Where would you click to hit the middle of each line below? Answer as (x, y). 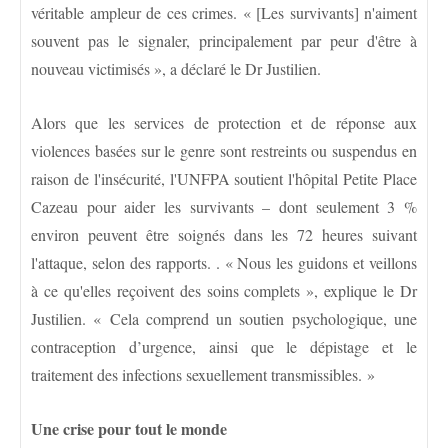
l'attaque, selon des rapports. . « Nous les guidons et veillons (224, 262)
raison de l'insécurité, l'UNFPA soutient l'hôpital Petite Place (224, 178)
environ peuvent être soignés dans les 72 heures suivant (224, 234)
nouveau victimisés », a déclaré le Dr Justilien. (176, 68)
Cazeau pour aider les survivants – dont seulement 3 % (224, 206)
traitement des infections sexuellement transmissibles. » (203, 374)
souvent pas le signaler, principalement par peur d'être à (224, 40)
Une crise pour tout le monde (129, 428)
